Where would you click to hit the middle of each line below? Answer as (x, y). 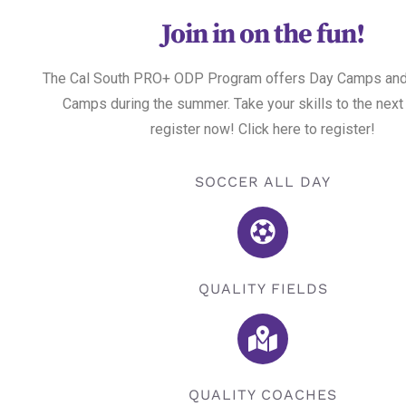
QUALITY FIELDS (263, 288)
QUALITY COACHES (263, 395)
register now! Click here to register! (263, 130)
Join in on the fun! (263, 35)
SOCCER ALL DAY (263, 182)
